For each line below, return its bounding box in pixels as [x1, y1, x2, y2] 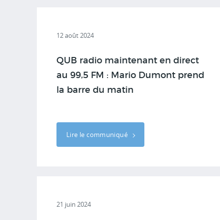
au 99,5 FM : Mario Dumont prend [56, 71, 204, 80]
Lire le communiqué [66, 130, 130, 139]
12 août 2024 [56, 31, 94, 40]
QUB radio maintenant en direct [56, 56, 199, 65]
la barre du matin [56, 86, 134, 95]
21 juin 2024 [56, 200, 91, 209]
